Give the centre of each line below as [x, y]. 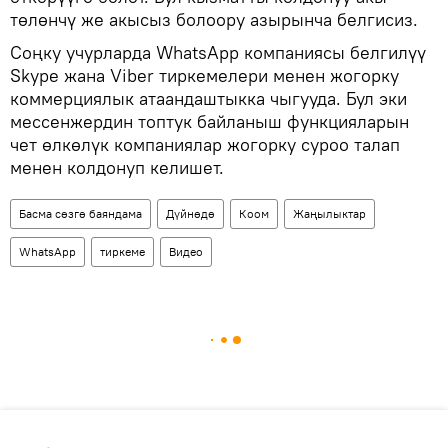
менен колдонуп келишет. [117, 167]
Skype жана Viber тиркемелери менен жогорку [204, 75]
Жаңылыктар [329, 213]
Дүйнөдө [190, 213]
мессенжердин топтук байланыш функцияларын [209, 121]
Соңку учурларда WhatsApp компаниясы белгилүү [218, 52]
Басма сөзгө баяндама [80, 213]
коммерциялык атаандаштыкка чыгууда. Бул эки [208, 98]
